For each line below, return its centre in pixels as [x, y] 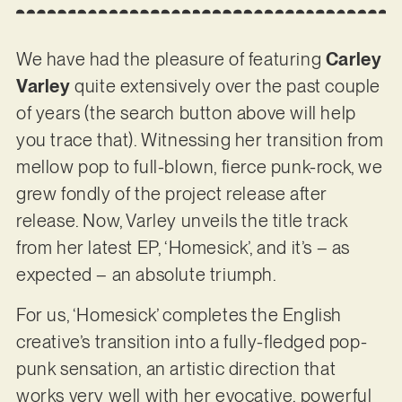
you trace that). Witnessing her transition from [200, 140]
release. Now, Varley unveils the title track [182, 221]
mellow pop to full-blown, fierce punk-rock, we [199, 167]
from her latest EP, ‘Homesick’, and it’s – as [183, 248]
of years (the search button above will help [186, 114]
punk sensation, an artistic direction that [176, 368]
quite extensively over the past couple [225, 87]
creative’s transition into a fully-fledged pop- [192, 341]
